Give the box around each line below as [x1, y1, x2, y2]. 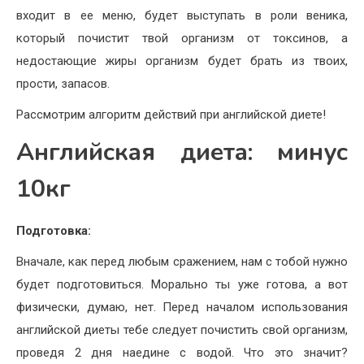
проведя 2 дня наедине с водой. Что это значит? [16, 344, 348, 360]
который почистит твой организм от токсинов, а [16, 30, 348, 45]
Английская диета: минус [16, 135, 348, 169]
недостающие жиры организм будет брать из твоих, [16, 53, 348, 68]
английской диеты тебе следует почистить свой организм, [16, 322, 348, 337]
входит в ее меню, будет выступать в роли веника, [16, 7, 348, 23]
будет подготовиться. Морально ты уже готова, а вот [16, 276, 348, 292]
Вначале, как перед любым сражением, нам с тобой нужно [16, 253, 348, 269]
